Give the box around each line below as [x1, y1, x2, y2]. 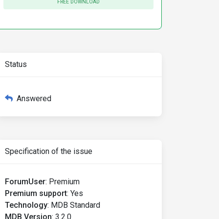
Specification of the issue [5, 147, 92, 156]
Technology [5, 200, 47, 210]
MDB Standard [51, 200, 100, 210]
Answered [17, 94, 51, 103]
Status [5, 60, 27, 69]
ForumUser [5, 177, 45, 186]
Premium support [5, 189, 67, 198]
